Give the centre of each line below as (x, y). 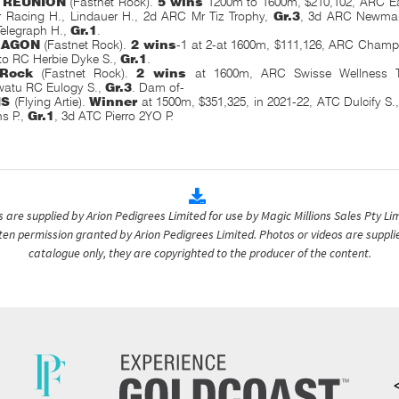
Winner (114, 102)
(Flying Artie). (50, 102)
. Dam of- (159, 87)
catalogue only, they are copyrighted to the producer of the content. (199, 253)
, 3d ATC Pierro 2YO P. (114, 116)
